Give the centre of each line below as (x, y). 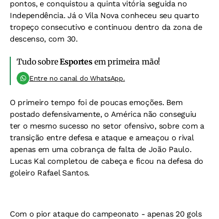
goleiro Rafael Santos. (50, 173)
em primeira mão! (126, 62)
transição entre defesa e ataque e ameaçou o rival (102, 138)
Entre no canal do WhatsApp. (77, 78)
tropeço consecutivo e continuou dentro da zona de (106, 27)
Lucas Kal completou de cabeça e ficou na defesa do (107, 161)
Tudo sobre (38, 62)
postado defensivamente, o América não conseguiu (103, 114)
